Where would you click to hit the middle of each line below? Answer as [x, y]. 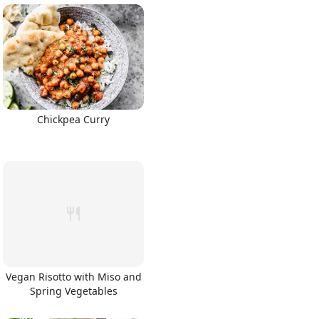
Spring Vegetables [73, 291]
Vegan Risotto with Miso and [73, 276]
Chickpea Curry [73, 119]
